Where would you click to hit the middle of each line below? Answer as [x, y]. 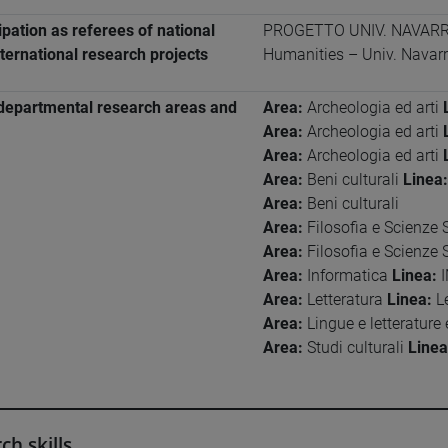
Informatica [347, 276]
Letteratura [344, 300]
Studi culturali [355, 348]
